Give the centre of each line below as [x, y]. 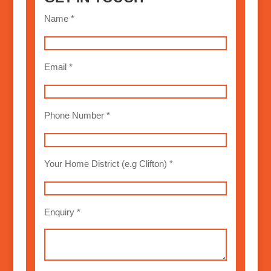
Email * [58, 67]
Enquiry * [62, 212]
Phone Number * [77, 116]
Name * [59, 19]
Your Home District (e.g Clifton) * [108, 164]
